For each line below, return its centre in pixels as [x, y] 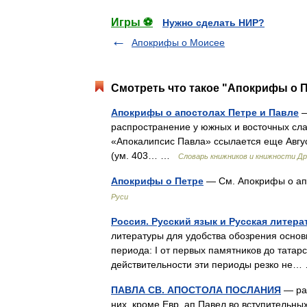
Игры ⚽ [132, 22]
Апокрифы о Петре [157, 181]
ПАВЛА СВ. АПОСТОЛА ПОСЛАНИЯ [196, 290]
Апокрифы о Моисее [178, 42]
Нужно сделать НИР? [213, 23]
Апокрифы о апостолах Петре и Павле [205, 112]
